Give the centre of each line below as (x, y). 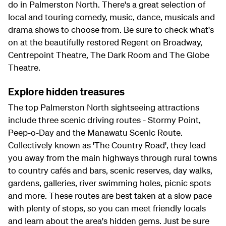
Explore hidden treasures (66, 91)
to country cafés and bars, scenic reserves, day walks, (110, 170)
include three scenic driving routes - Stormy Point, (104, 120)
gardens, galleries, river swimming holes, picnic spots (109, 183)
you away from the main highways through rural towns (112, 157)
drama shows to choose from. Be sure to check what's (111, 29)
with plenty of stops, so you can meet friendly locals (107, 208)
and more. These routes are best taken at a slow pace (110, 195)
